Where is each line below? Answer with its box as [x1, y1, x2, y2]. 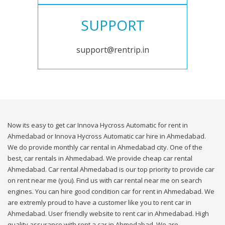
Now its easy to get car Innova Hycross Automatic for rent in [8, 121, 188, 130]
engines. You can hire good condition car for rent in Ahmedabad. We [8, 187, 214, 196]
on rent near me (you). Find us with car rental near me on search [8, 176, 202, 185]
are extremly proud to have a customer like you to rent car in [8, 198, 191, 207]
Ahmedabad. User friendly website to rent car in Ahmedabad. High [8, 209, 209, 218]
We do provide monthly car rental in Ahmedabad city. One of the [8, 143, 202, 152]
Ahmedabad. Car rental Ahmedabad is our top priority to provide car [8, 165, 214, 174]
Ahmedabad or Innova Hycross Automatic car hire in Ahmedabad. [8, 132, 206, 141]
